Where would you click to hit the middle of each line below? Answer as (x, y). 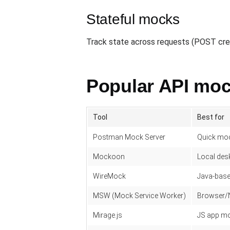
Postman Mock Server (129, 137)
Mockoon (109, 157)
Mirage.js (108, 215)
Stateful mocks (133, 19)
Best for (211, 117)
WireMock (109, 176)
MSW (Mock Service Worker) (139, 196)
